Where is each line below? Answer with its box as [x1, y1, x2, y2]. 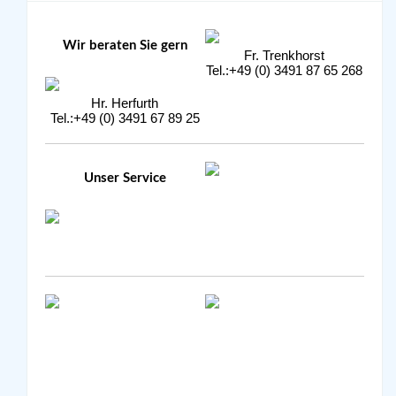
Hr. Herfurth [91, 95, 159, 110]
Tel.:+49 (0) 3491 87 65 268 [206, 63, 363, 78]
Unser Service [83, 171, 166, 185]
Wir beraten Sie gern [62, 38, 187, 52]
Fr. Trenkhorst [244, 48, 325, 63]
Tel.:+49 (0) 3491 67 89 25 [49, 110, 200, 126]
